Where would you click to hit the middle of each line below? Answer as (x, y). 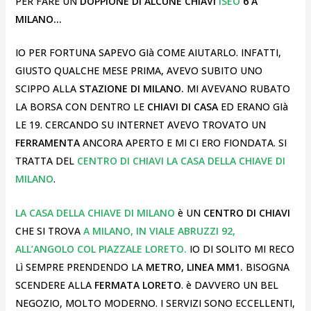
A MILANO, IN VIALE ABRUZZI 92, (158, 230)
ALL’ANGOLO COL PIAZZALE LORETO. (102, 249)
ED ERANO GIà (253, 107)
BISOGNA (266, 267)
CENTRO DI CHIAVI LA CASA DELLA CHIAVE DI (179, 161)
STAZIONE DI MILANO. (131, 89)
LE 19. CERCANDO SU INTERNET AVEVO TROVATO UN (140, 125)
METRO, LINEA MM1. (194, 267)
